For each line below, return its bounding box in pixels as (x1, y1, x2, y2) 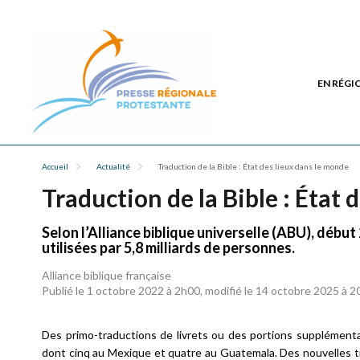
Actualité (96, 162, 130, 171)
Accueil (42, 162, 68, 171)
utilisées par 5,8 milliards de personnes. (42, 239, 295, 256)
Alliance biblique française (42, 268, 171, 282)
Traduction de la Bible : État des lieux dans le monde (158, 162, 349, 171)
